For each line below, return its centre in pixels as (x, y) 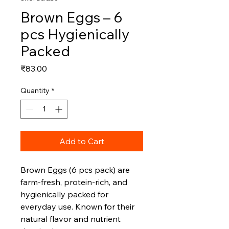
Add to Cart (82, 141)
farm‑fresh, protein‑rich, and (74, 182)
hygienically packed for (64, 194)
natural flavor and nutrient (71, 219)
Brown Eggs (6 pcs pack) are (75, 170)
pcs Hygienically (75, 34)
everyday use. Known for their (77, 207)
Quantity (35, 91)
